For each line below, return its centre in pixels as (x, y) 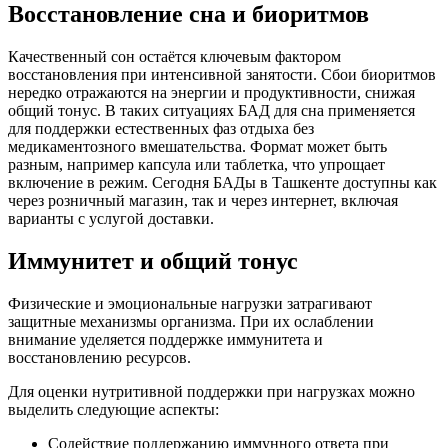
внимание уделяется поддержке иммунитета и (165, 340)
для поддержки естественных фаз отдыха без (161, 129)
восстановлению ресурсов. (99, 358)
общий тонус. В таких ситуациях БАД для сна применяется (211, 111)
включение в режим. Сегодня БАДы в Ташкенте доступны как (222, 183)
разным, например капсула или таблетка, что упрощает (196, 165)
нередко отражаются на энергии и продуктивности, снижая (211, 93)
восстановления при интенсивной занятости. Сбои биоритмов (222, 75)
